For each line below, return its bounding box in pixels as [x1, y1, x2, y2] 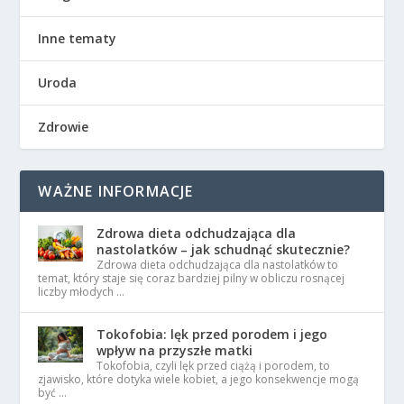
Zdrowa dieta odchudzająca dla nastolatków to [96, 257, 339, 273]
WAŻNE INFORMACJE [38, 181, 194, 202]
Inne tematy [38, 30, 117, 48]
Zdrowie [38, 118, 89, 136]
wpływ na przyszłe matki [96, 342, 253, 360]
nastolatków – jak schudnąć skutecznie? [96, 241, 351, 259]
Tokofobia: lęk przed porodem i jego [96, 326, 328, 344]
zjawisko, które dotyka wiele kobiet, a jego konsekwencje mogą [38, 372, 360, 388]
